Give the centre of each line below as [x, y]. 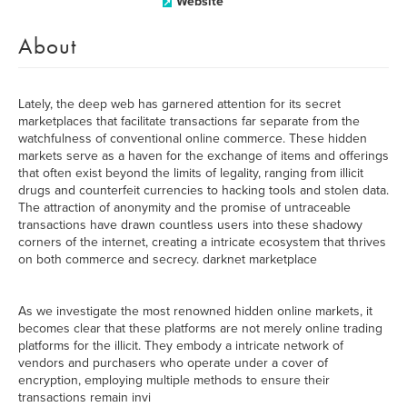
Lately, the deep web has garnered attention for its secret [179, 104]
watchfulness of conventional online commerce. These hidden [193, 139]
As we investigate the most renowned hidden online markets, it [195, 311]
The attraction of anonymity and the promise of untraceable [184, 208]
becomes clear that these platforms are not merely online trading [200, 328]
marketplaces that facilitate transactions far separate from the [189, 121]
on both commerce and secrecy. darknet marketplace [168, 259]
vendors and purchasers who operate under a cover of [173, 363]
